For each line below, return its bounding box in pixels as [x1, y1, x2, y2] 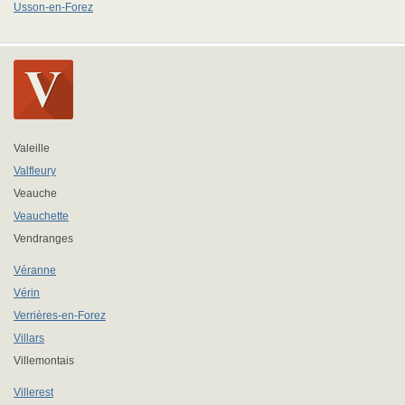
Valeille [14, 142, 50, 155]
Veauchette [14, 210, 69, 222]
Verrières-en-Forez [14, 309, 106, 322]
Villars [14, 332, 44, 344]
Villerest [14, 386, 53, 399]
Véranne [14, 264, 56, 277]
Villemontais [14, 354, 74, 367]
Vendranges [14, 232, 73, 245]
